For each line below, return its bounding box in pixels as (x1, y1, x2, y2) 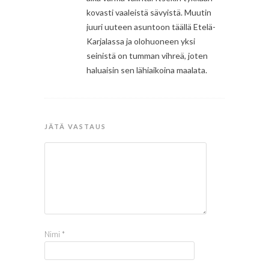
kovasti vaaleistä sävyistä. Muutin (86, 7, 211, 18)
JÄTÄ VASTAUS (44, 122, 106, 131)
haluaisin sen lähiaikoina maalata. (86, 65, 207, 76)
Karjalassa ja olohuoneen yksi (86, 36, 195, 47)
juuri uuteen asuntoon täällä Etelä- (86, 22, 216, 32)
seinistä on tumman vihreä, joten (86, 50, 208, 61)
